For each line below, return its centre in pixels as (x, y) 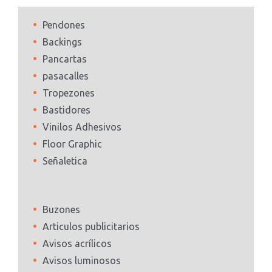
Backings (62, 42)
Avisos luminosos (82, 261)
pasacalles (66, 76)
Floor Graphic (72, 144)
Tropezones (69, 93)
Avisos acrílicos (77, 244)
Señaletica (65, 161)
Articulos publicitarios (91, 227)
